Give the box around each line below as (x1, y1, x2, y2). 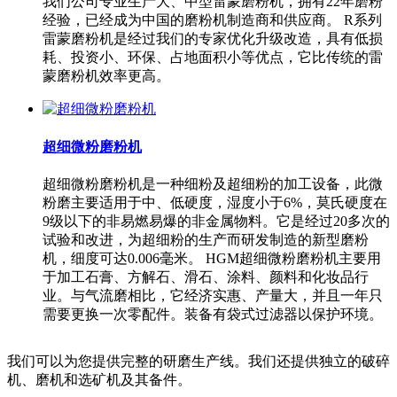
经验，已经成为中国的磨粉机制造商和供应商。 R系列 (43, 12, 382, 28)
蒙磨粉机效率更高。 (43, 68, 170, 84)
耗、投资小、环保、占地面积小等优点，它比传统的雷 (43, 50, 383, 66)
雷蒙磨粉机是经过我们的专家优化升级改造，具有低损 (43, 31, 383, 47)
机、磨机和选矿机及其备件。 (7, 371, 191, 387)
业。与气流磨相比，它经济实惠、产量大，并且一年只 (43, 287, 383, 303)
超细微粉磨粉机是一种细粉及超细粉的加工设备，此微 (43, 175, 383, 191)
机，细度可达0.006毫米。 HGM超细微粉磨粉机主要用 (43, 250, 381, 266)
